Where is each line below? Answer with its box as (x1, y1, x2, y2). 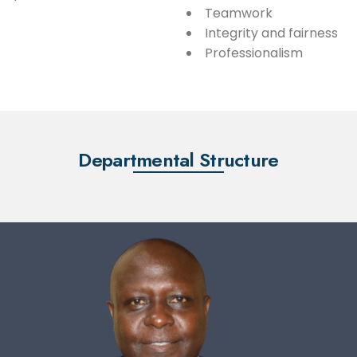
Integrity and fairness (205, 23, 338, 42)
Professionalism (205, 43, 303, 62)
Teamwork (205, 3, 273, 22)
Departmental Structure (78, 145, 279, 174)
